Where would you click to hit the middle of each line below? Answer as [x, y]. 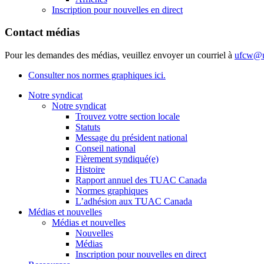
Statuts [88, 127]
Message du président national [131, 138]
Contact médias [42, 32]
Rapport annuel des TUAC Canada [141, 180]
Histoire [90, 170]
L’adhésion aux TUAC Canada [134, 202]
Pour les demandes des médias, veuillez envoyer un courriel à [120, 55]
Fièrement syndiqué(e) [117, 159]
